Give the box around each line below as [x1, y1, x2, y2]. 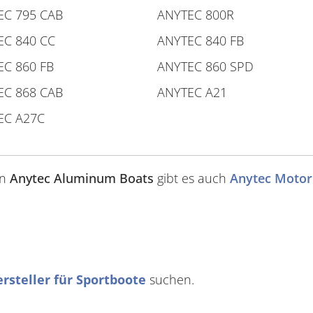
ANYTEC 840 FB [157, 32, 244, 49]
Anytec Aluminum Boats [10, 170, 154, 187]
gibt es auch [154, 170, 230, 187]
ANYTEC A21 [157, 84, 227, 101]
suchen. [146, 271, 194, 288]
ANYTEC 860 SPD [157, 58, 254, 75]
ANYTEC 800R [157, 6, 234, 23]
